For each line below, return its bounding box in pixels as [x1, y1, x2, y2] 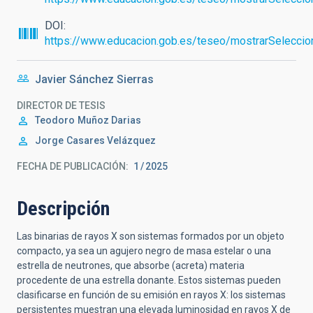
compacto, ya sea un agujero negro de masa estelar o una [17, 245, 271, 256]
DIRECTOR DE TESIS [17, 100, 105, 111]
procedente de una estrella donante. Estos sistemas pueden [17, 275, 281, 286]
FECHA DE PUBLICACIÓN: [17, 161, 129, 172]
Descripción [17, 197, 110, 220]
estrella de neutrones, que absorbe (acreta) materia [17, 260, 245, 271]
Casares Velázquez [66, 135, 156, 146]
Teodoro [35, 115, 75, 126]
